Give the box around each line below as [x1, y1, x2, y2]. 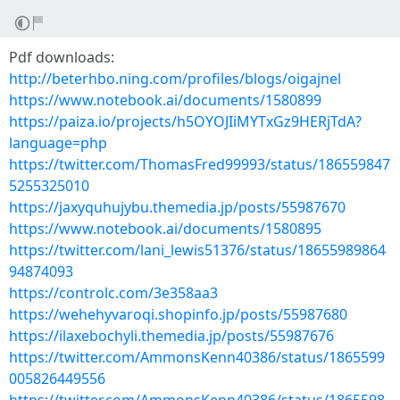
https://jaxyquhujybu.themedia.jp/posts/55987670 [9, 197, 346, 217]
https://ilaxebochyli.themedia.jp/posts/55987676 [9, 326, 334, 346]
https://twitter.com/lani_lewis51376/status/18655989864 [9, 240, 386, 260]
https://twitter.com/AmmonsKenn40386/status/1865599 [9, 347, 385, 367]
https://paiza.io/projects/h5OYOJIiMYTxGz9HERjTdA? [9, 112, 362, 131]
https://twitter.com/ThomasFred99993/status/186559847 [9, 154, 390, 174]
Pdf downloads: [9, 47, 114, 67]
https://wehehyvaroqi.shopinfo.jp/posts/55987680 [9, 304, 347, 324]
